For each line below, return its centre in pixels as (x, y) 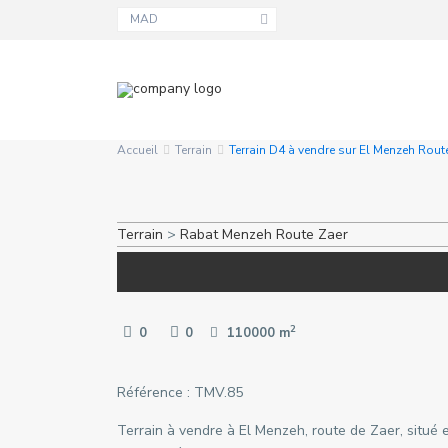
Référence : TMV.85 (180, 392)
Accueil (137, 150)
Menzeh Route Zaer (285, 234)
